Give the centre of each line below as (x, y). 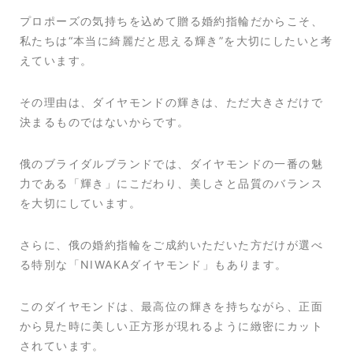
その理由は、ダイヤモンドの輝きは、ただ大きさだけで (171, 102)
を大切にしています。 (80, 203)
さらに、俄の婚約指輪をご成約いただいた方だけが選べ (171, 244)
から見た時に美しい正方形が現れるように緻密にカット (171, 325)
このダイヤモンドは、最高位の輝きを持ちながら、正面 (171, 306)
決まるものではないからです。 (105, 121)
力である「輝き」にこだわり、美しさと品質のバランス (171, 183)
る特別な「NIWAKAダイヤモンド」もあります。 (154, 264)
